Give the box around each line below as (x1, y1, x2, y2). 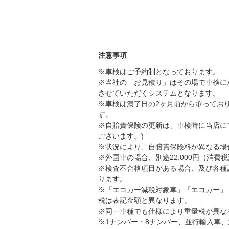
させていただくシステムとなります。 (98, 89, 220, 98)
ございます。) (98, 132, 144, 141)
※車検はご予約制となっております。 (98, 67, 220, 76)
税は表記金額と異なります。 (98, 196, 191, 205)
